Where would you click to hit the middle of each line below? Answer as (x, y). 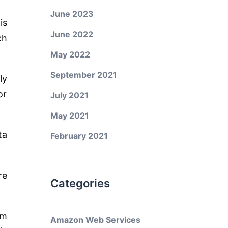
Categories (80, 183)
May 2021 (69, 116)
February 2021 (79, 136)
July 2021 (69, 95)
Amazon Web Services (95, 220)
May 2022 (70, 54)
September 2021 (83, 75)
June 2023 (72, 14)
